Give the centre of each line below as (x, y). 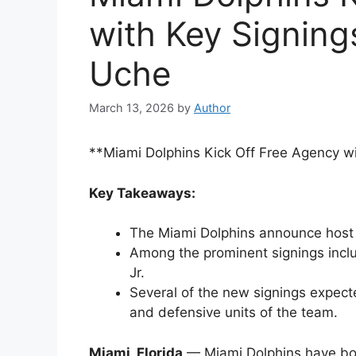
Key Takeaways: (142, 193)
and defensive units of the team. (234, 313)
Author (212, 108)
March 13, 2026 (132, 108)
